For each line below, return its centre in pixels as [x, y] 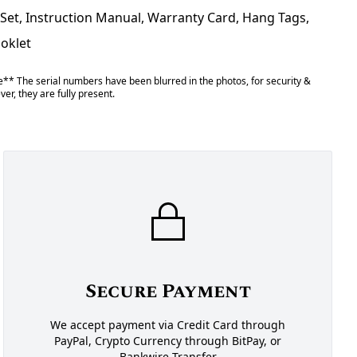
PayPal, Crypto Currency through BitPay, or [168, 341]
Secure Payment [168, 292]
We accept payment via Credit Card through [168, 325]
